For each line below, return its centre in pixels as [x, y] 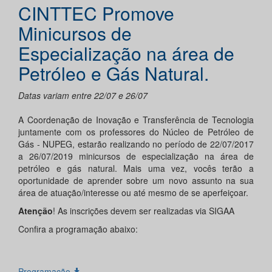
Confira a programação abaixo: [78, 229]
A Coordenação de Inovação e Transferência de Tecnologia [136, 120]
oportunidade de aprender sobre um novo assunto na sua [136, 181]
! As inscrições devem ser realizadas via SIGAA [144, 211]
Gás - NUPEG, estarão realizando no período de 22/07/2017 [136, 144]
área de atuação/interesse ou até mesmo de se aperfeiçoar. [133, 193]
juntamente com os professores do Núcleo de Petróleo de [136, 132]
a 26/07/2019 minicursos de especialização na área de [136, 156]
